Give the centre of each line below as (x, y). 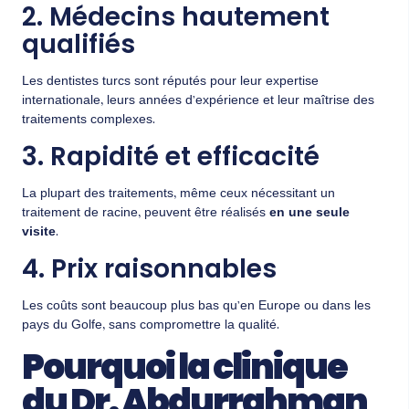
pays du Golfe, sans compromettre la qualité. (151, 326)
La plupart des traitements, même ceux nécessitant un (178, 195)
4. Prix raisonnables (149, 269)
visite (39, 233)
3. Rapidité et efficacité (171, 157)
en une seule (309, 214)
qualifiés (79, 44)
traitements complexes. (89, 120)
